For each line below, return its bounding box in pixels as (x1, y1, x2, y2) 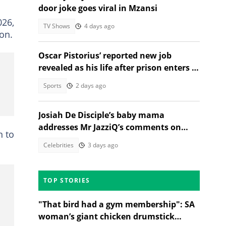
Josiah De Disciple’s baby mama (38, 109, 164, 121)
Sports (43, 81, 62, 90)
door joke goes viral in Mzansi (38, 3, 157, 14)
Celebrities (43, 141, 74, 149)
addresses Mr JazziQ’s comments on (38, 122, 181, 133)
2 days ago (76, 81, 106, 90)
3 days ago (88, 141, 118, 149)
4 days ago (84, 22, 115, 30)
